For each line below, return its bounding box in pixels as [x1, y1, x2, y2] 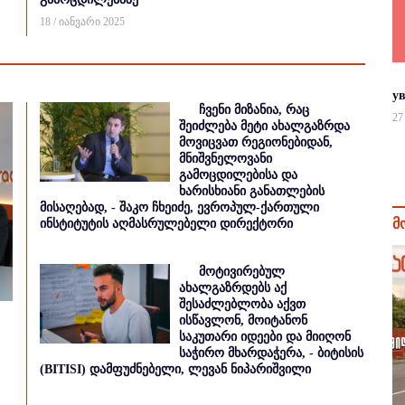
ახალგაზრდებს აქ [179, 281, 287, 295]
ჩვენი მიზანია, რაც [199, 103, 309, 117]
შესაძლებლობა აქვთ [179, 297, 306, 311]
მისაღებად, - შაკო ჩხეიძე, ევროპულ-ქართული [40, 201, 319, 214]
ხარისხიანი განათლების [179, 184, 325, 198]
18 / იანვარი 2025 [40, 15, 125, 28]
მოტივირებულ [199, 265, 285, 278]
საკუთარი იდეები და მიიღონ [179, 330, 351, 344]
